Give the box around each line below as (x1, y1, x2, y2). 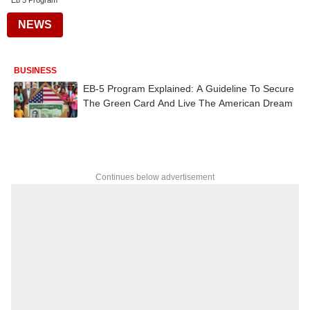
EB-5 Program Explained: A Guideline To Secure (83, 83, 294, 94)
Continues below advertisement (95, 172, 215, 182)
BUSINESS (14, 66, 57, 75)
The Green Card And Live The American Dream (83, 98, 293, 109)
